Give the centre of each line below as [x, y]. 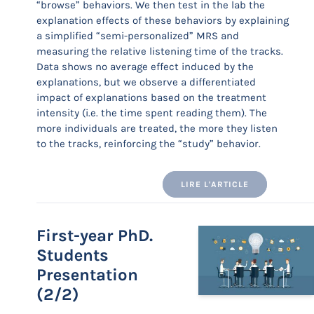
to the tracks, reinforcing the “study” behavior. [149, 144]
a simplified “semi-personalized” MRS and [138, 36]
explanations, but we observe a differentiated [146, 82]
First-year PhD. [95, 235]
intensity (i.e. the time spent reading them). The [152, 113]
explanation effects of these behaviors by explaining [163, 20]
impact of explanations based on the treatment [151, 97]
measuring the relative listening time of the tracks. [160, 51]
